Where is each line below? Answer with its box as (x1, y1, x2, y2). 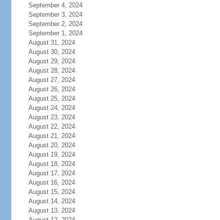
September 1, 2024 (28, 29, 82, 37)
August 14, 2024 (28, 197, 75, 205)
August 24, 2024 (28, 104, 75, 111)
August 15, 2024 (28, 188, 75, 195)
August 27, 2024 (28, 76, 75, 83)
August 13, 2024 (28, 207, 75, 214)
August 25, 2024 (28, 95, 75, 102)
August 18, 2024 (28, 160, 75, 167)
